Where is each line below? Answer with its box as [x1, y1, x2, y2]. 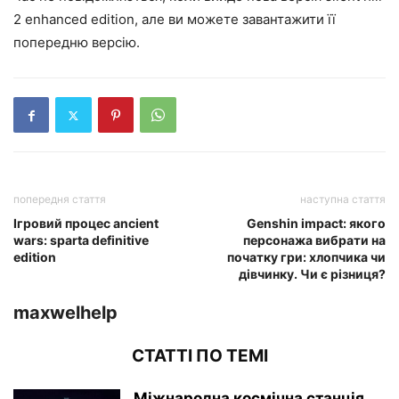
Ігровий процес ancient [13, 216, 159, 232]
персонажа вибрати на [243, 232, 386, 248]
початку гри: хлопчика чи [227, 249, 386, 265]
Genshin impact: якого [247, 216, 386, 232]
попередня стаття [13, 192, 106, 207]
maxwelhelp [13, 302, 118, 324]
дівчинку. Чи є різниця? [239, 266, 386, 282]
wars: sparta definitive [13, 232, 149, 248]
